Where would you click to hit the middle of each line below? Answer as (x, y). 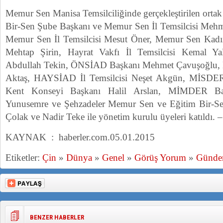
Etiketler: (24, 158)
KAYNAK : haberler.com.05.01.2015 (80, 137)
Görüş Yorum (160, 158)
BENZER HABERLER (57, 217)
